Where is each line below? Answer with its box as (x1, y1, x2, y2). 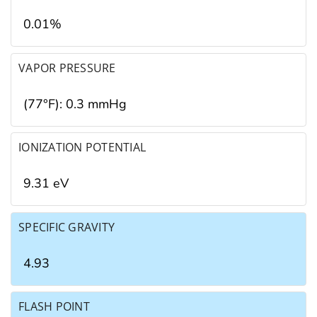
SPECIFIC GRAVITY (18, 219, 115, 235)
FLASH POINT (18, 299, 90, 315)
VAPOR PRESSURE (18, 59, 116, 76)
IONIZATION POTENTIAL (18, 139, 146, 156)
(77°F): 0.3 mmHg (23, 95, 127, 113)
